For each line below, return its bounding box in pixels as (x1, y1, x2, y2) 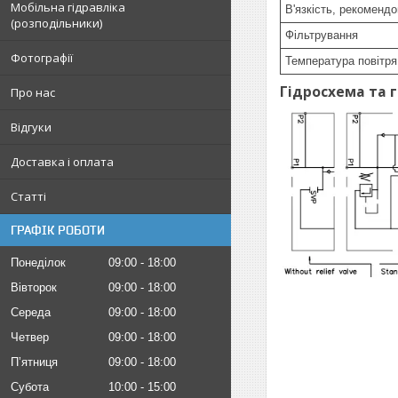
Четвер (11, 330, 49, 344)
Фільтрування (285, 28, 358, 42)
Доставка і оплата (11, 154, 114, 170)
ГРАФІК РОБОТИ (11, 223, 105, 237)
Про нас (11, 84, 55, 100)
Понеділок (11, 256, 66, 269)
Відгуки (11, 119, 52, 135)
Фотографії (11, 50, 73, 66)
